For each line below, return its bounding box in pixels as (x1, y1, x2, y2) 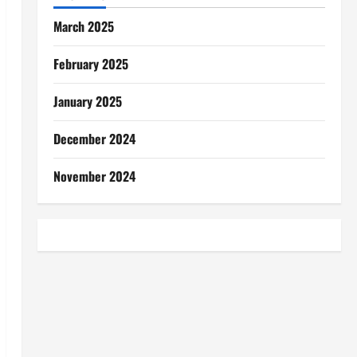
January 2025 (53, 92, 122, 111)
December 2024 (53, 129, 135, 148)
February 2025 (53, 54, 128, 73)
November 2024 (53, 167, 135, 186)
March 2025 (53, 17, 114, 36)
